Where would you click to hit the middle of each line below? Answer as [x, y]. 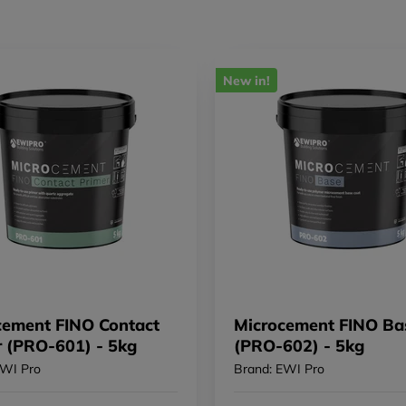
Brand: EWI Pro [280, 369]
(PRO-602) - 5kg [300, 346]
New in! [247, 80]
